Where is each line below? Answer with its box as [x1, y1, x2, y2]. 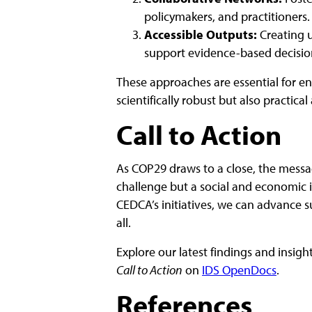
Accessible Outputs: [144, 26, 257, 42]
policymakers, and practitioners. [144, 8, 310, 24]
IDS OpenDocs [202, 262, 276, 278]
